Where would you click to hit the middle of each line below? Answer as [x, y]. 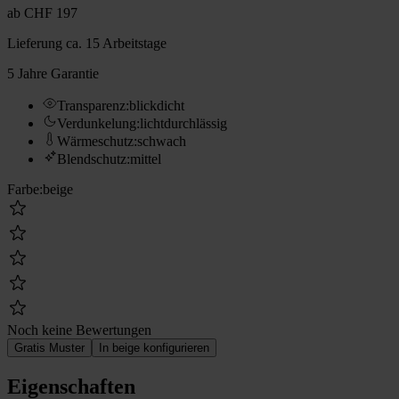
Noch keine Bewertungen [79, 330]
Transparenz [91, 105]
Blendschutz [92, 159]
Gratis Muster [49, 347]
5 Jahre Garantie [53, 73]
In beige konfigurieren [154, 347]
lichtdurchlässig [183, 123]
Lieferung [35, 43]
